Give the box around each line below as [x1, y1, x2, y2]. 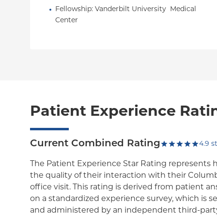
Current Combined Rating [30, 139, 160, 149]
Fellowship [55, 6, 92, 13]
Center [55, 17, 78, 24]
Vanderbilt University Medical [95, 6, 196, 13]
